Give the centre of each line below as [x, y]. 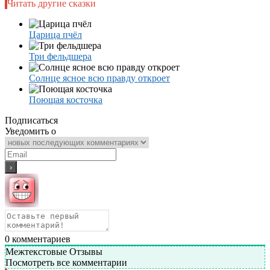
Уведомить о [30, 131]
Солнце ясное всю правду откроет [99, 78]
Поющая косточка [66, 99]
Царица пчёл [55, 34]
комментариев [40, 239]
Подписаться [31, 120]
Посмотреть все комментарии [66, 262]
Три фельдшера [60, 56]
